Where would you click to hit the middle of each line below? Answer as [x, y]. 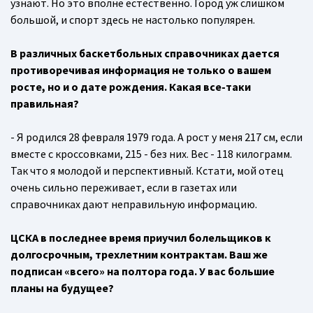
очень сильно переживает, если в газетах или [124, 188]
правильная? [45, 104]
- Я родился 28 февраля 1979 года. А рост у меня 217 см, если [156, 137]
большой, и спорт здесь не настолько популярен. [133, 20]
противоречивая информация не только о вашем [141, 70]
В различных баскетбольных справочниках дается [145, 53]
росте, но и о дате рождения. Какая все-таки [131, 87]
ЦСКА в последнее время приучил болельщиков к [141, 238]
